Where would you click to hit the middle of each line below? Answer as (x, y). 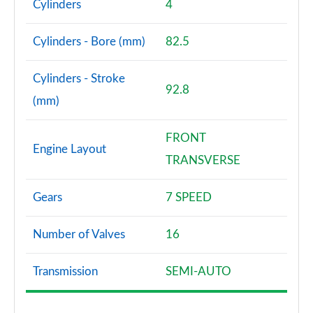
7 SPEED (189, 197)
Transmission (65, 271)
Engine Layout (70, 149)
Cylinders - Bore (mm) (89, 42)
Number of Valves (79, 234)
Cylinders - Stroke (79, 79)
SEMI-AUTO (198, 271)
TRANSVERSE (203, 160)
